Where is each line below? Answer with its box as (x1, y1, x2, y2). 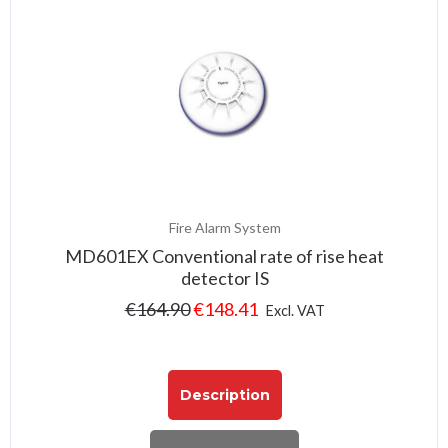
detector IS (180, 267, 269, 290)
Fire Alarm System (168, 219, 281, 237)
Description (179, 385, 270, 404)
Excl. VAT (265, 302, 325, 320)
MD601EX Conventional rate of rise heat (65, 245, 384, 268)
